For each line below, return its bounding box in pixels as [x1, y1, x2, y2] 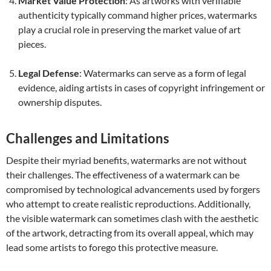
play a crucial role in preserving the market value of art [18, 24, 241, 35]
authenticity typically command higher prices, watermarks [18, 9, 257, 21]
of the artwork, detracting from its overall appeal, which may [6, 227, 253, 238]
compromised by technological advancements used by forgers [6, 183, 260, 195]
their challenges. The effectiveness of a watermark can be [6, 169, 240, 180]
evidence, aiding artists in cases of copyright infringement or [18, 82, 265, 93]
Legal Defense [18, 67, 79, 79]
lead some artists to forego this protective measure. [6, 241, 218, 253]
